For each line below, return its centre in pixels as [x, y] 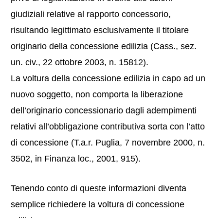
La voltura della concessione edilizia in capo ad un [108, 78]
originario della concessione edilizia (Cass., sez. [104, 46]
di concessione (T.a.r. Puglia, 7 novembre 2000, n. [108, 143]
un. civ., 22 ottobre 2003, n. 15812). [80, 62]
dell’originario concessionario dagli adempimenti [104, 110]
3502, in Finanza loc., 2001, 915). [76, 159]
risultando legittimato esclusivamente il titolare [100, 30]
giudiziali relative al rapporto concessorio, [91, 14]
